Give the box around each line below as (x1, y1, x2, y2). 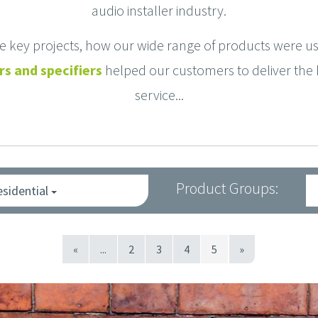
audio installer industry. (92, 1, 226, 20)
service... (134, 86, 184, 104)
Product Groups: (175, 178, 278, 199)
